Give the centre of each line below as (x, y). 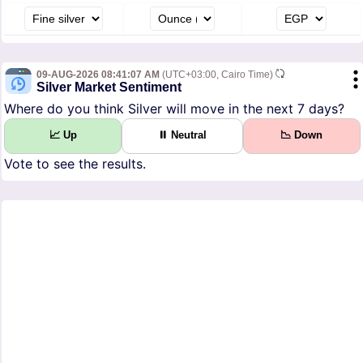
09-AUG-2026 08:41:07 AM (98, 75)
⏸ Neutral (182, 135)
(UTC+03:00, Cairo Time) (218, 75)
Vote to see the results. (75, 164)
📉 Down (302, 135)
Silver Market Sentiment (109, 88)
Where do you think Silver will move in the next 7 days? (174, 109)
